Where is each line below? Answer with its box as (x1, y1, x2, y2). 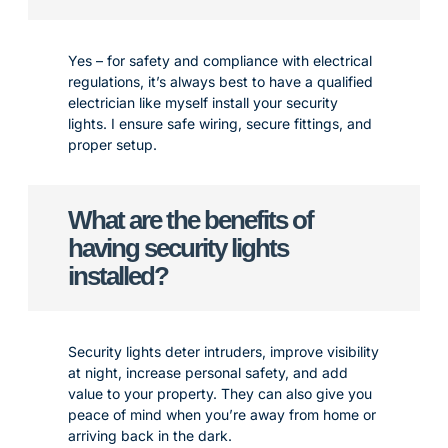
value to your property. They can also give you (68, 385, 372, 402)
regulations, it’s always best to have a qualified (68, 73, 373, 90)
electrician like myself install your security (68, 94, 338, 111)
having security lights (68, 233, 288, 263)
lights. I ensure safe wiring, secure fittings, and (68, 115, 372, 132)
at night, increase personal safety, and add (68, 364, 348, 381)
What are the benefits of (68, 205, 313, 235)
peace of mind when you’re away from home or (68, 406, 376, 423)
